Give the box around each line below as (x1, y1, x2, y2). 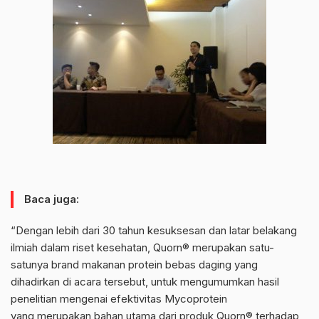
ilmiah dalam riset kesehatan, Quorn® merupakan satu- (11, 241, 274, 255)
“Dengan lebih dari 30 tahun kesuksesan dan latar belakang (11, 224, 297, 238)
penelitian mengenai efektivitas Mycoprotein (11, 292, 227, 306)
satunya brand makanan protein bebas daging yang (11, 258, 258, 272)
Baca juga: (24, 192, 79, 206)
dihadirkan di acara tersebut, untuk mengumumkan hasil (11, 275, 279, 289)
